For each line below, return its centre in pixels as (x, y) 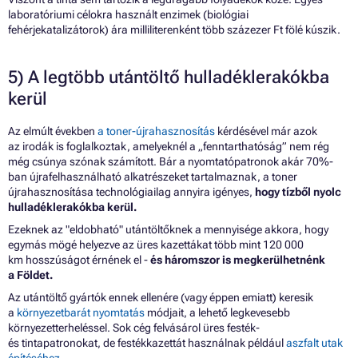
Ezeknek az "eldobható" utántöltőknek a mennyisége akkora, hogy (168, 229)
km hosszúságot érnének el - (79, 259)
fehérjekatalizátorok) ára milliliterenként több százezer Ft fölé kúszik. (174, 29)
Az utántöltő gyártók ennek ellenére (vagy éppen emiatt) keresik (161, 297)
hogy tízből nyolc (298, 191)
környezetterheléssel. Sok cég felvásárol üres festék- (134, 327)
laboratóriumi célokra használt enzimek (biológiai (128, 14)
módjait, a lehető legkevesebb (217, 312)
